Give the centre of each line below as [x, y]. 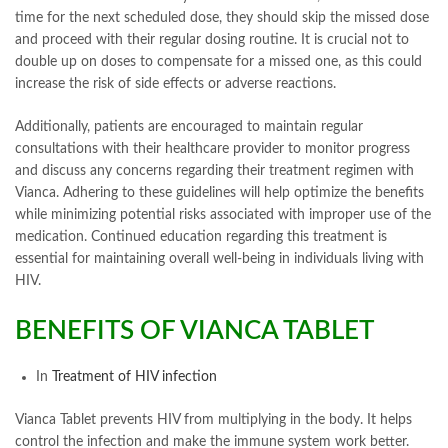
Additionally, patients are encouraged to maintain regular [189, 126]
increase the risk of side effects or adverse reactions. [175, 83]
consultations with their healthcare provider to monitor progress [212, 148]
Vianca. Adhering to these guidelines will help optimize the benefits [219, 192]
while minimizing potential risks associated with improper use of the [223, 214]
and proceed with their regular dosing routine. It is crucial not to [212, 39]
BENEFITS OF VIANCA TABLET [194, 330]
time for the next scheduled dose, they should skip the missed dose [222, 17]
